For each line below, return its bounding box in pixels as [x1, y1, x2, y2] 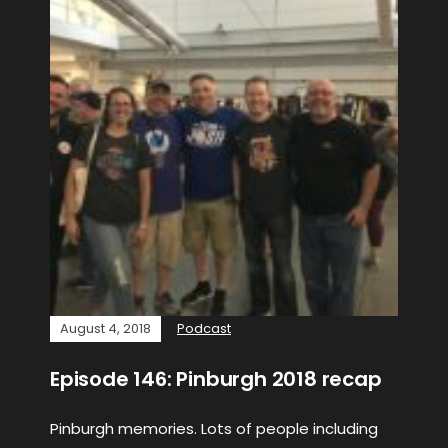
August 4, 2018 [60, 319, 151, 338]
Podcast [177, 319, 231, 338]
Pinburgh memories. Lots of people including [50, 418, 378, 439]
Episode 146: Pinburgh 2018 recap [50, 365, 382, 393]
